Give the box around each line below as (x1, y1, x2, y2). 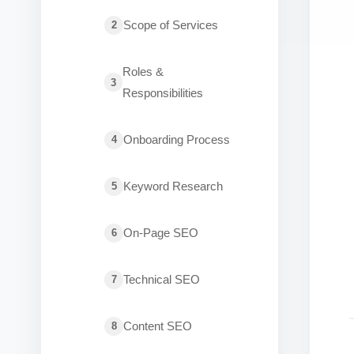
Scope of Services (123, 18, 218, 32)
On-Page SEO (123, 226, 198, 239)
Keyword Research (123, 179, 223, 193)
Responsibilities (122, 86, 204, 100)
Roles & (122, 65, 164, 78)
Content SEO (123, 319, 192, 333)
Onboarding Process (123, 133, 230, 146)
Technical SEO (123, 273, 200, 286)
